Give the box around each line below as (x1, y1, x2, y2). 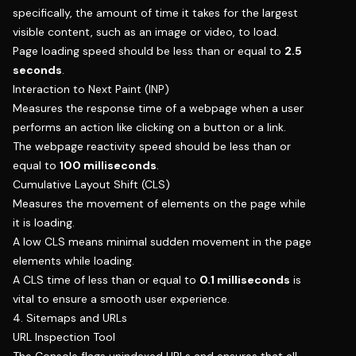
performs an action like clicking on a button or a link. (13, 120, 286, 135)
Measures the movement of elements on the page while (13, 196, 306, 211)
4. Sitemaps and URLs (13, 311, 127, 326)
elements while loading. (13, 253, 134, 269)
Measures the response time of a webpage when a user (13, 101, 304, 116)
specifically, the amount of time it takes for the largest (13, 6, 298, 21)
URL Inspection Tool (13, 330, 115, 345)
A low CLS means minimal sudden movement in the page (13, 234, 311, 250)
